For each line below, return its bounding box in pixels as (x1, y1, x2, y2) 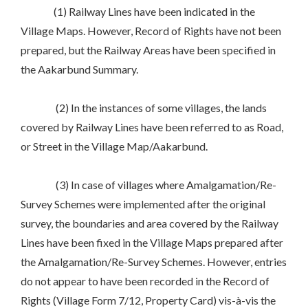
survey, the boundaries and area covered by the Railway (21, 217, 278, 230)
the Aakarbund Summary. (21, 63, 138, 76)
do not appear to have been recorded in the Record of (21, 274, 269, 288)
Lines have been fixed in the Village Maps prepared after (21, 236, 283, 250)
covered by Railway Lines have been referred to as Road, (21, 120, 283, 134)
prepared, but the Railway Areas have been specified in (21, 43, 276, 57)
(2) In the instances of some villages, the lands (21, 101, 267, 115)
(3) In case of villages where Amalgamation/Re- (21, 178, 276, 192)
